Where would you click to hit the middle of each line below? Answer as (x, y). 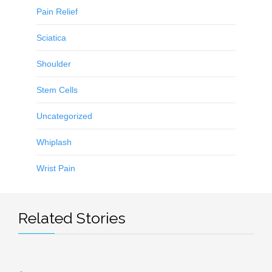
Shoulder (54, 64)
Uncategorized (64, 116)
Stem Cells (57, 90)
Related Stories (72, 218)
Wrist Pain (56, 168)
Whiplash (54, 142)
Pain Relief (57, 12)
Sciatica (51, 38)
